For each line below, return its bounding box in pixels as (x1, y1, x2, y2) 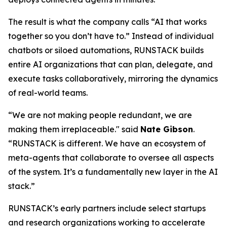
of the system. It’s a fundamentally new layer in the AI (8, 167, 218, 177)
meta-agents (8, 153, 60, 163)
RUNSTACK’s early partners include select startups (8, 203, 206, 213)
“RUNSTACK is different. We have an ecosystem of (8, 138, 206, 148)
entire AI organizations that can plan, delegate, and (8, 59, 213, 69)
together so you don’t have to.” (8, 31, 130, 41)
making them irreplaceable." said (8, 124, 140, 134)
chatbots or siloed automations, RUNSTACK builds (8, 45, 204, 55)
